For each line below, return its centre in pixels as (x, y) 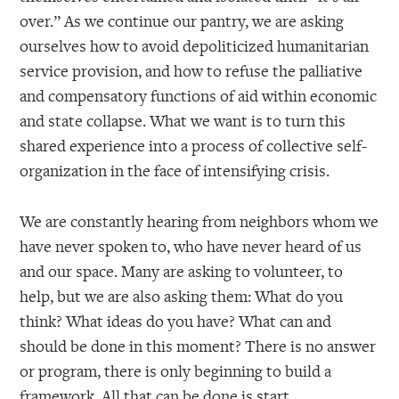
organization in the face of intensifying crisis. (175, 170)
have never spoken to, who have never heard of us (191, 245)
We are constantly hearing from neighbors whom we (199, 220)
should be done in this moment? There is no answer (198, 345)
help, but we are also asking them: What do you (182, 295)
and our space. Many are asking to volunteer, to (182, 270)
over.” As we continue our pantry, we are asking (182, 20)
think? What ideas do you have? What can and (176, 320)
